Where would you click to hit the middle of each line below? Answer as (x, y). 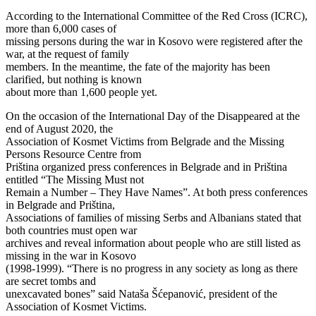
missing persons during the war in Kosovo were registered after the (154, 42)
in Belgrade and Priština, (60, 205)
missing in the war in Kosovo (71, 256)
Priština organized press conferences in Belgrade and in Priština (146, 167)
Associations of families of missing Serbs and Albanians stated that (153, 218)
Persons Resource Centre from (73, 154)
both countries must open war (71, 231)
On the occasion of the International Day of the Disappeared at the (153, 116)
